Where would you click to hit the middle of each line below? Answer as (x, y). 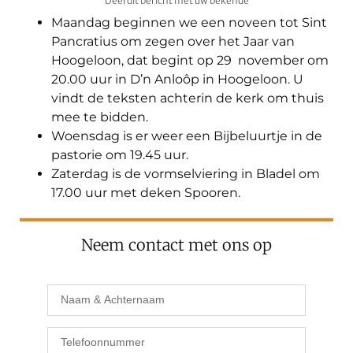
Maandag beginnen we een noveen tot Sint (189, 22)
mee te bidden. (100, 117)
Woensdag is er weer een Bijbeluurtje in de (187, 136)
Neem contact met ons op (176, 244)
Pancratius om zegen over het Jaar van (173, 41)
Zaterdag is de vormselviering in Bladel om (186, 173)
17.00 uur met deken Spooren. (146, 192)
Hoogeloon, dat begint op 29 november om (190, 60)
